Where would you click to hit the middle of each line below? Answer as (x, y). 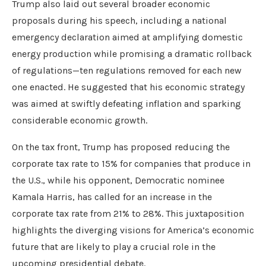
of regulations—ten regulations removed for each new (127, 70)
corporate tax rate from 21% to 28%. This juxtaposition (128, 213)
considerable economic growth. (80, 120)
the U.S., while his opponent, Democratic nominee (118, 180)
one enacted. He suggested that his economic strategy (128, 87)
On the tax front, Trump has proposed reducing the (121, 147)
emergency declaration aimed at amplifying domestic (127, 37)
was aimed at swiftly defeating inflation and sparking (126, 104)
